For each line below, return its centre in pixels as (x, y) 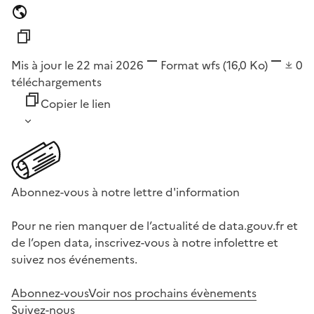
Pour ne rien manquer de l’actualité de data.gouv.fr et (155, 226)
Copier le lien (76, 104)
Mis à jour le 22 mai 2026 (77, 66)
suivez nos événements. (74, 260)
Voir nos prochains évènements (172, 293)
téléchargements (56, 82)
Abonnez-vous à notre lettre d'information (125, 192)
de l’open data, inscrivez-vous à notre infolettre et (145, 243)
